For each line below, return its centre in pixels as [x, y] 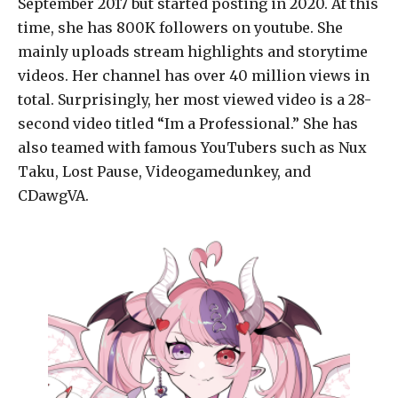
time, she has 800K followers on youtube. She [180, 27]
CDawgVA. [53, 195]
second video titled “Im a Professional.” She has [188, 123]
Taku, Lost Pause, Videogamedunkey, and [164, 171]
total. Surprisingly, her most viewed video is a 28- [195, 99]
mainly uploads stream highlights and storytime [193, 51]
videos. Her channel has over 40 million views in [194, 75]
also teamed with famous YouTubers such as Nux [192, 147]
